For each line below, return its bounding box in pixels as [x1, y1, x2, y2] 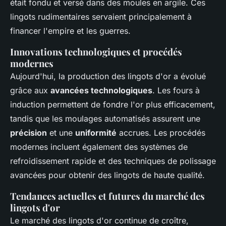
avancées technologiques [50, 85, 152, 95]
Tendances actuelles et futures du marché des [10, 189, 205, 202]
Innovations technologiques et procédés [10, 45, 182, 58]
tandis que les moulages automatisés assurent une [10, 113, 200, 124]
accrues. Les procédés [117, 127, 205, 138]
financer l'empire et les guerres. [10, 25, 131, 36]
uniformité [75, 127, 117, 138]
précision [10, 127, 47, 138]
